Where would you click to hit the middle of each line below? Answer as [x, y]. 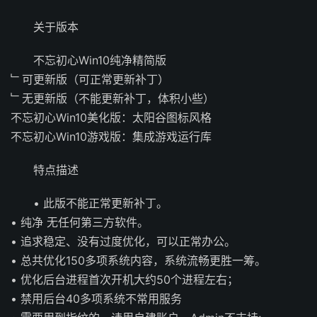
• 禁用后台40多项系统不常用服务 [96, 298]
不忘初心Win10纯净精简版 [100, 60]
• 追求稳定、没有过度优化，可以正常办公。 [123, 241]
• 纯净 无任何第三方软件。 [80, 222]
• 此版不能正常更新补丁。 [100, 203]
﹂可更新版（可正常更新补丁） [90, 79]
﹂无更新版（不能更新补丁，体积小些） [113, 98]
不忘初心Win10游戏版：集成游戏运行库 [111, 136]
